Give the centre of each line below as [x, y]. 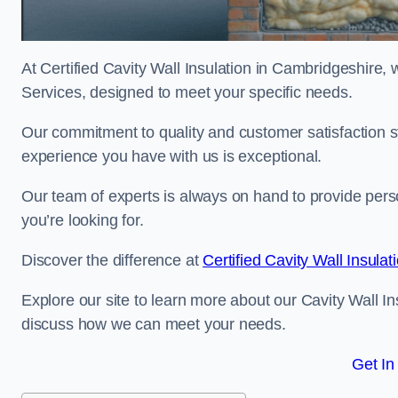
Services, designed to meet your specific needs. [187, 92]
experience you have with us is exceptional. [172, 156]
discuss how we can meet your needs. [154, 324]
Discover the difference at [112, 260]
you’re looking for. [83, 220]
